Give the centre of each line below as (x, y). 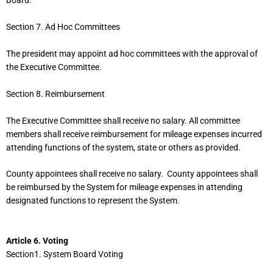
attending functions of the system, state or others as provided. (124, 147)
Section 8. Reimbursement (55, 94)
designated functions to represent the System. (93, 201)
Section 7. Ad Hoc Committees (63, 27)
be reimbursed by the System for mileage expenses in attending (124, 187)
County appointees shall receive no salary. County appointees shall (132, 174)
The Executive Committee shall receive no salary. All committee (123, 120)
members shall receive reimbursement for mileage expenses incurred (134, 134)
